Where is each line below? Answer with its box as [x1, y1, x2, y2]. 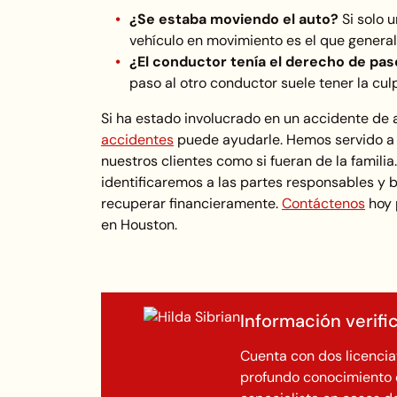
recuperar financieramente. [101, 193, 282, 213]
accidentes [101, 129, 174, 149]
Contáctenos [282, 193, 365, 213]
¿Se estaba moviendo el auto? [129, 9, 342, 28]
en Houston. [101, 214, 177, 234]
